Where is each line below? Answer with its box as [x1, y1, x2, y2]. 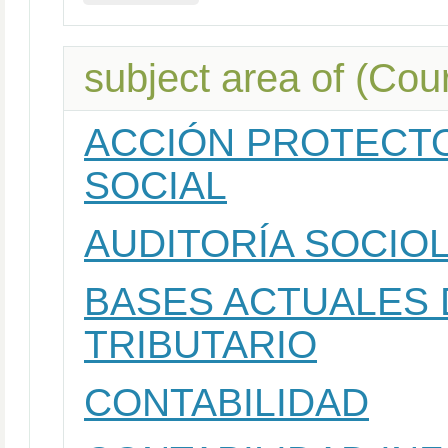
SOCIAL [84, 164, 227, 207]
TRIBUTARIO [84, 323, 317, 366]
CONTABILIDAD [84, 381, 369, 424]
